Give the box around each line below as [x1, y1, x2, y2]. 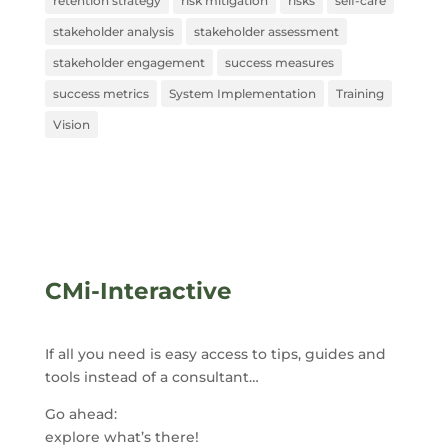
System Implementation [168, 85, 316, 101]
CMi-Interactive [44, 276, 232, 305]
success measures [224, 54, 334, 70]
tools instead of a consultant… [44, 367, 259, 386]
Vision [52, 116, 90, 132]
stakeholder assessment [193, 23, 339, 39]
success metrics [52, 85, 149, 101]
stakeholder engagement [52, 54, 205, 70]
